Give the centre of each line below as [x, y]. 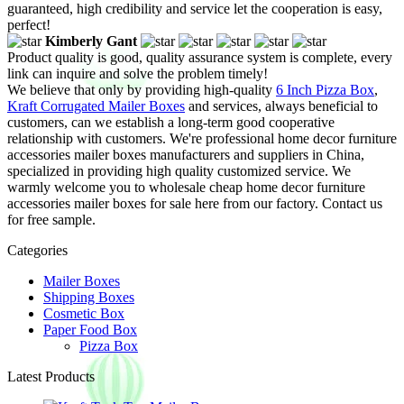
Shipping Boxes [89, 297]
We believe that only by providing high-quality [142, 89]
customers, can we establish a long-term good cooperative [171, 122]
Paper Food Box [90, 329]
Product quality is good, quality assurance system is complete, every [200, 57]
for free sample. [51, 219]
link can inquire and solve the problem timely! [138, 73]
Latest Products [51, 376]
